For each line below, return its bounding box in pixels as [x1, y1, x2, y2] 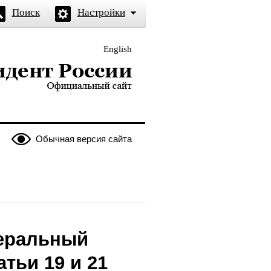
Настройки [77, 7, 125, 18]
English [103, 44, 132, 54]
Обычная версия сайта [35, 134, 132, 144]
